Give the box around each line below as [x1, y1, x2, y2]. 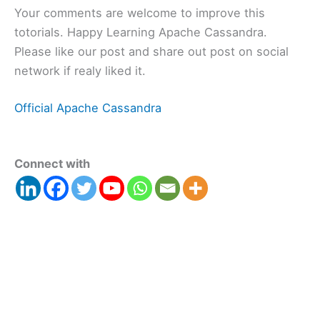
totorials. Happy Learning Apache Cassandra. [14, 25, 267, 40]
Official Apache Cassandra [14, 100, 161, 115]
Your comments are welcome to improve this [14, 6, 265, 21]
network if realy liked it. [14, 64, 146, 79]
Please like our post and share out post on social [14, 44, 289, 59]
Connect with [14, 156, 90, 171]
